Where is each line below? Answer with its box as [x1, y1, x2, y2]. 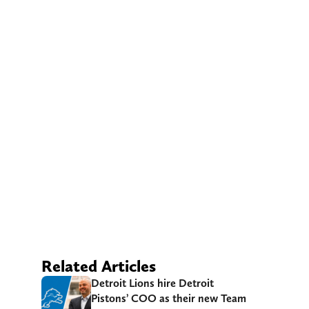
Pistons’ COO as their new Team [91, 291, 246, 305]
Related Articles [41, 255, 156, 276]
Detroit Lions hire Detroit [91, 276, 214, 290]
